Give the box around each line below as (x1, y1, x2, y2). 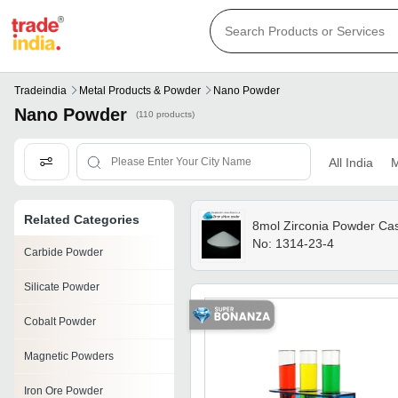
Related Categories (24, 212, 139, 227)
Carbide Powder (24, 246, 103, 259)
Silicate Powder (24, 281, 99, 294)
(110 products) (136, 109, 195, 120)
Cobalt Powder (24, 315, 96, 329)
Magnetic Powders (24, 350, 114, 363)
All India (328, 155, 373, 170)
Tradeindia (14, 84, 67, 98)
